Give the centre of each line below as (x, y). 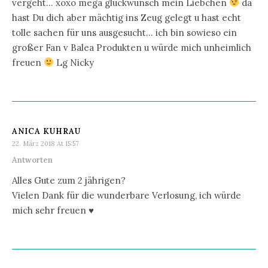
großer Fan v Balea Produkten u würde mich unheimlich (132, 47)
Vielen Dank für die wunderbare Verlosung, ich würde (127, 195)
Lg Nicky (74, 62)
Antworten (32, 160)
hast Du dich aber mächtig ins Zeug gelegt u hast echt (127, 17)
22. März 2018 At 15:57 (45, 143)
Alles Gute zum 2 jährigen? (69, 180)
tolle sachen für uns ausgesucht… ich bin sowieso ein (124, 32)
